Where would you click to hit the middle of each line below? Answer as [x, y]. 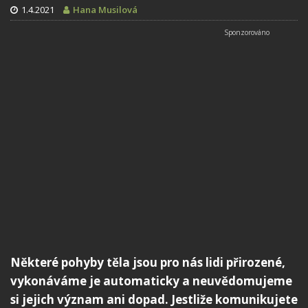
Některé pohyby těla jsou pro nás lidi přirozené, [148, 262]
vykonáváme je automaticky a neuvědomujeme [151, 280]
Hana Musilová [105, 9]
